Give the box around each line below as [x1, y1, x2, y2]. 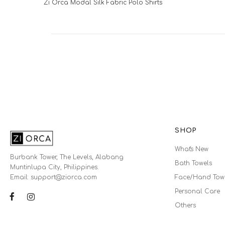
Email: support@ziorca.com [10, 173, 97, 181]
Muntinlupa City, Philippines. [10, 163, 99, 171]
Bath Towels [175, 159, 212, 167]
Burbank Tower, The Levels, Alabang [10, 153, 124, 161]
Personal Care [175, 187, 220, 195]
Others [175, 201, 196, 209]
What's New [175, 145, 209, 153]
